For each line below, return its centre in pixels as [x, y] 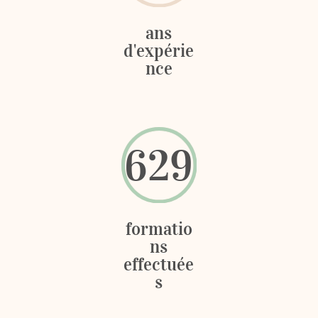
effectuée [159, 264]
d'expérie [159, 51]
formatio [159, 229]
